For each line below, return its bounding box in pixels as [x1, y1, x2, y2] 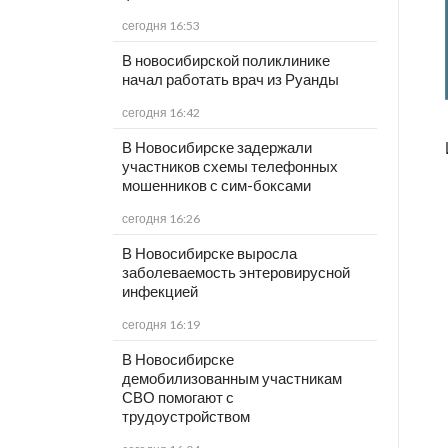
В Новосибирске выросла [121, 244, 297, 263]
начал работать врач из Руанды [121, 70, 339, 89]
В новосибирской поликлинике [121, 51, 330, 70]
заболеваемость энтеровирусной [121, 263, 350, 282]
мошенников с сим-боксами [121, 176, 311, 195]
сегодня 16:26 [121, 211, 200, 227]
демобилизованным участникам [121, 369, 342, 388]
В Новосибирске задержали [121, 138, 312, 157]
